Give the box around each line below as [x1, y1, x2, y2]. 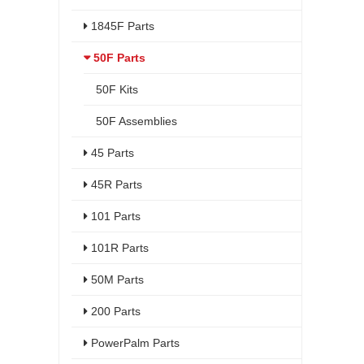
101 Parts [88, 210, 141, 223]
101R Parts [88, 241, 149, 254]
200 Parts [88, 305, 141, 318]
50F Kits [96, 83, 138, 96]
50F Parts [90, 51, 145, 64]
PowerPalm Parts [88, 336, 180, 349]
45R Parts [88, 178, 142, 191]
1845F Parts [88, 19, 154, 32]
